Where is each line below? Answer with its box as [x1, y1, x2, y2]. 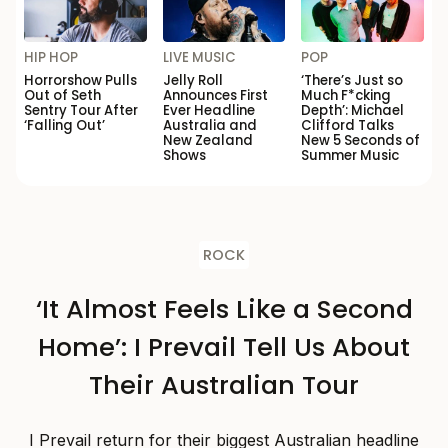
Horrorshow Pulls [24, 71, 137, 91]
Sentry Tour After [24, 101, 138, 121]
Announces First [162, 86, 268, 106]
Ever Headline [162, 101, 255, 121]
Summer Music [301, 146, 400, 166]
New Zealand [162, 131, 253, 151]
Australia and [162, 116, 257, 136]
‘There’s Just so [301, 71, 404, 91]
